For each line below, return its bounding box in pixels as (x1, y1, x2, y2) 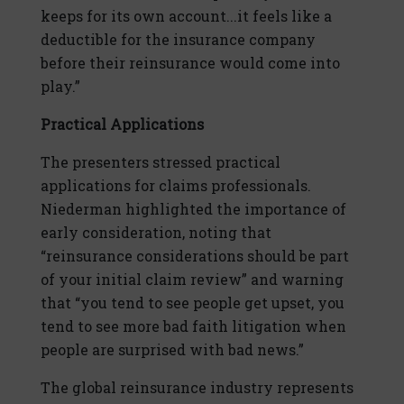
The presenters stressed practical (41, 152, 280, 172)
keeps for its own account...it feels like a (41, 6, 332, 26)
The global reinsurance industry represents (41, 378, 353, 398)
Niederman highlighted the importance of (41, 199, 346, 219)
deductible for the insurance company (41, 30, 316, 50)
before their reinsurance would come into (41, 53, 340, 73)
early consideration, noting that (41, 223, 271, 243)
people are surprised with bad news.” (41, 340, 304, 360)
